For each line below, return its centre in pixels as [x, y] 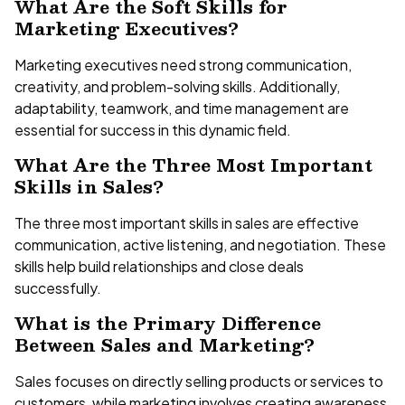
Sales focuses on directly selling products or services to [199, 381]
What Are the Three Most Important [193, 165]
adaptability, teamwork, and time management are [182, 108]
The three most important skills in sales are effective [187, 222]
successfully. [58, 287]
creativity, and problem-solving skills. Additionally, [177, 86]
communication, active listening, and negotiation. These [200, 244]
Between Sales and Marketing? [165, 345]
